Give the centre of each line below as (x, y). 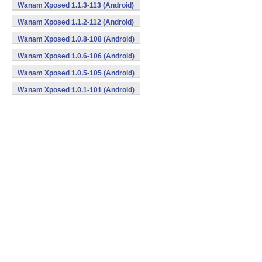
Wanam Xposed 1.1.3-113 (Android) (76, 5)
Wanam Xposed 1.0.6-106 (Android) (76, 56)
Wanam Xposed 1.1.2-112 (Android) (76, 22)
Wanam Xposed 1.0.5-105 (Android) (76, 73)
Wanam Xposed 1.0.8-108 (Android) (76, 39)
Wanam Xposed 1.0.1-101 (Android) (76, 90)
